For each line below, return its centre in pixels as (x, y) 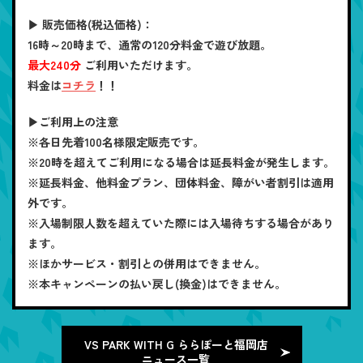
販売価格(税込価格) (92, 24)
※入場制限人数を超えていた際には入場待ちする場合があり (181, 222)
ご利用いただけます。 (141, 64)
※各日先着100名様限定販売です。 (116, 141)
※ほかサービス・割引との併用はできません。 (147, 263)
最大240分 (54, 64)
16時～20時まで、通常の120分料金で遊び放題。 (149, 44)
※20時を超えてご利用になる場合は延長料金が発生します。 (181, 162)
